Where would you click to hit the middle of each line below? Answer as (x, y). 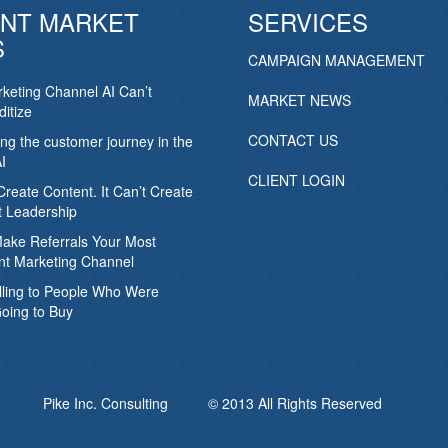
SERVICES (308, 21)
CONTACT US (293, 139)
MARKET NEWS (300, 99)
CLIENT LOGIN (297, 179)
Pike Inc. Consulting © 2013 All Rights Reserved (224, 402)
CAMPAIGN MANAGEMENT (337, 59)
